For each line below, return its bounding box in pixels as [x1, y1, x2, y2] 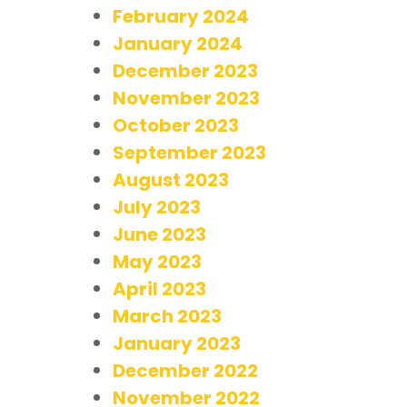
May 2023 [113, 248, 202, 274]
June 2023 [113, 221, 206, 247]
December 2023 [113, 57, 258, 84]
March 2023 [113, 303, 222, 329]
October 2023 [113, 112, 239, 138]
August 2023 [113, 166, 229, 193]
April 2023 [113, 275, 206, 302]
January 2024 [113, 30, 243, 56]
